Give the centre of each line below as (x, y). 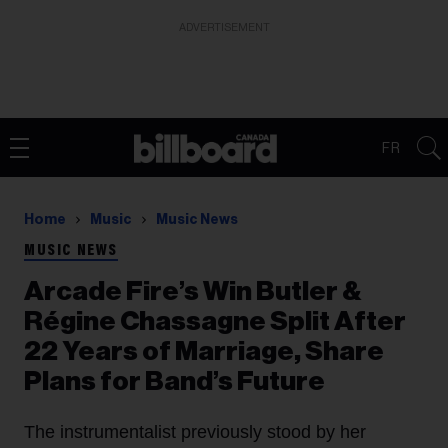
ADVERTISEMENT (224, 27)
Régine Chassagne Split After (215, 321)
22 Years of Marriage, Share (204, 351)
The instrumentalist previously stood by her (195, 432)
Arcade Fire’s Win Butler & (193, 291)
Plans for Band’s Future (174, 381)
